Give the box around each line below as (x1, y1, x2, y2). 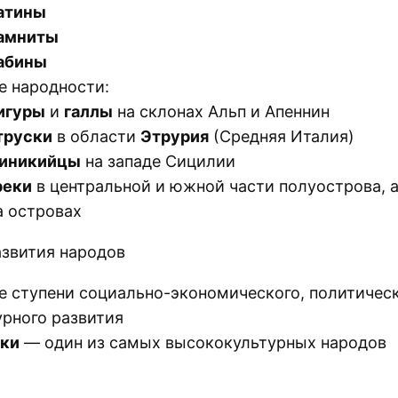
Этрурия (140, 126, 209, 146)
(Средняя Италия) (209, 126, 354, 146)
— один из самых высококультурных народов (20, 332, 386, 352)
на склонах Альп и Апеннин (113, 101, 330, 121)
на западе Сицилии (81, 151, 235, 171)
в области (52, 126, 140, 146)
